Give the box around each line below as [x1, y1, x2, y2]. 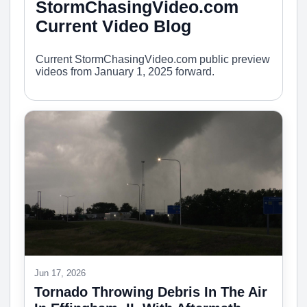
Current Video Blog [36, 16, 191, 36]
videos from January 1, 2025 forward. [36, 65, 214, 77]
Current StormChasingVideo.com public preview [36, 53, 270, 65]
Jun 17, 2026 [34, 268, 86, 279]
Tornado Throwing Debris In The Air [34, 284, 267, 300]
